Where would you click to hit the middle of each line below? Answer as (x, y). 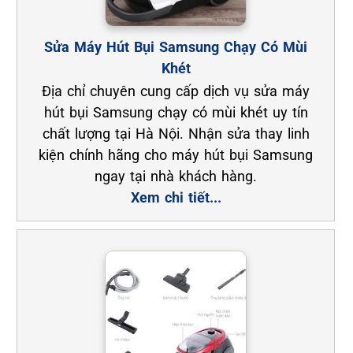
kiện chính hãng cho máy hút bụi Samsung (176, 155)
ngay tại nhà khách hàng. (176, 176)
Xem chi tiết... (176, 198)
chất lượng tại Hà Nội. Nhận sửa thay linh (176, 134)
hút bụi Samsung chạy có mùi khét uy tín (176, 113)
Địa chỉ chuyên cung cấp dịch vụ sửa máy (176, 91)
